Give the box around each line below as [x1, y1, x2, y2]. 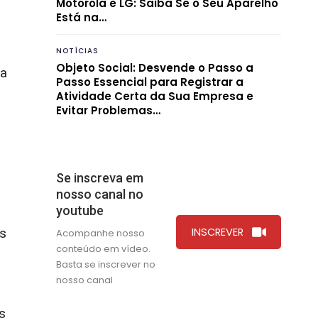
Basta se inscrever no [56, 257, 155, 271]
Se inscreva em [56, 170, 143, 185]
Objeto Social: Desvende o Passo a [56, 60, 253, 75]
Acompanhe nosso [56, 226, 145, 240]
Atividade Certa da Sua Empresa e [56, 88, 253, 104]
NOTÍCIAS [56, 45, 99, 56]
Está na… [56, 9, 106, 25]
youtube [56, 202, 104, 218]
